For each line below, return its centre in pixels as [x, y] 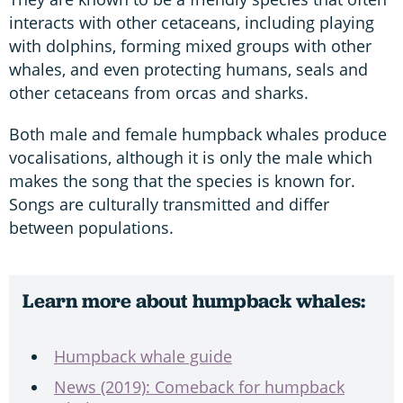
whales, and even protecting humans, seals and [188, 69]
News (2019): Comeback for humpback [199, 386]
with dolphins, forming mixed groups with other [190, 45]
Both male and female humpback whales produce [198, 134]
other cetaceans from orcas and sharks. [159, 92]
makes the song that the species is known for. [182, 180]
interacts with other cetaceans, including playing [192, 22]
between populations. [91, 227]
